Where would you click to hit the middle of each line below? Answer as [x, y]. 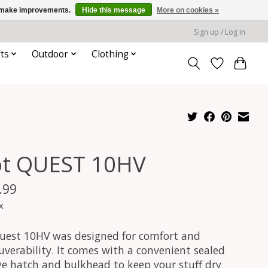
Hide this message [114, 10]
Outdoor [50, 54]
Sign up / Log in [220, 32]
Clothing [110, 54]
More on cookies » [188, 10]
